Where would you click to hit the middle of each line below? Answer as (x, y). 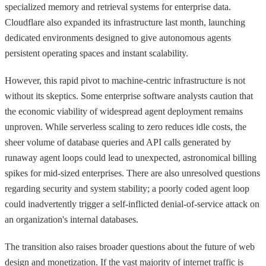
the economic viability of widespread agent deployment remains (124, 111)
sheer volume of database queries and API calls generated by (118, 142)
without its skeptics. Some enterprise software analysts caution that (129, 96)
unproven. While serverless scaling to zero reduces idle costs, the (126, 126)
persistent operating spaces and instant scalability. (96, 53)
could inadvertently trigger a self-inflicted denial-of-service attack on (132, 204)
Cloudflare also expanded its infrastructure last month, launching (125, 22)
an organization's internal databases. (72, 219)
